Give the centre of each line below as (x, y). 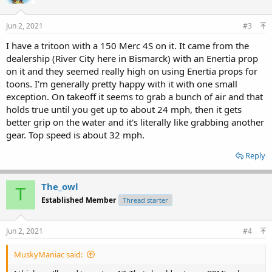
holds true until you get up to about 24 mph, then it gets (124, 109)
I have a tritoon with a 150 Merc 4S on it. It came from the (127, 45)
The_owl (60, 186)
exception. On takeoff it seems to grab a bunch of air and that (134, 96)
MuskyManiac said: (48, 254)
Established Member (79, 200)
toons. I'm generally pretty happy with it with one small (122, 83)
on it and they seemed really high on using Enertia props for (132, 71)
